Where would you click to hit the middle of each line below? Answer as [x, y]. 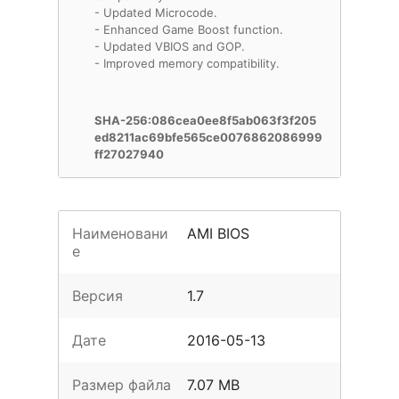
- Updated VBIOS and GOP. [170, 46]
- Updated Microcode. [156, 12]
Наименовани [120, 233]
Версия [98, 296]
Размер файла [122, 385]
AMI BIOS [219, 233]
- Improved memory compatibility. [187, 63]
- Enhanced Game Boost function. [189, 29]
